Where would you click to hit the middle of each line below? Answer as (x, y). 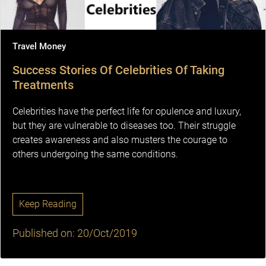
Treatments (43, 85)
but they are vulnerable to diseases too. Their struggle (124, 126)
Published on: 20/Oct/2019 (75, 233)
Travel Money (39, 47)
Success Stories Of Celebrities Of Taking (118, 70)
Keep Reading (48, 204)
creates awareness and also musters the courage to (120, 140)
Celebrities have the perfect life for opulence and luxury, (127, 112)
